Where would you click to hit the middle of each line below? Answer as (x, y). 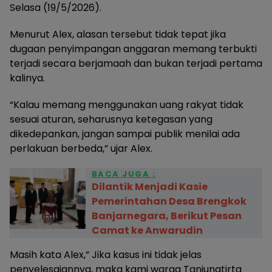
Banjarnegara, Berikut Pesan (166, 216)
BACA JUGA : (124, 174)
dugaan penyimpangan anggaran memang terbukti (133, 49)
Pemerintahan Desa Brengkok (169, 201)
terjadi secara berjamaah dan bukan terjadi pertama (136, 63)
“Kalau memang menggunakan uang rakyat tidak (127, 105)
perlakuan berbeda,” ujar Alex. (81, 148)
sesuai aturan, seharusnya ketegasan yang (111, 119)
